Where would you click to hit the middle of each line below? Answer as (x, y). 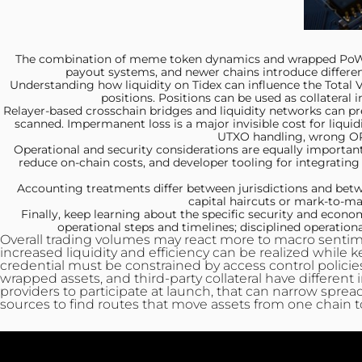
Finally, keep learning (80, 214)
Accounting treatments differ (100, 188)
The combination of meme (91, 59)
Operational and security (83, 149)
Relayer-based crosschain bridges (97, 111)
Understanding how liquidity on (99, 85)
